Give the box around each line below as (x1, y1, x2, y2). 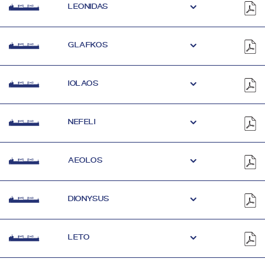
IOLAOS (68, 79, 99, 87)
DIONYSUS (68, 195, 109, 202)
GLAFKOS (68, 41, 108, 49)
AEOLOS (68, 156, 103, 164)
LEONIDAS (68, 2, 108, 10)
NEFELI (68, 118, 96, 125)
